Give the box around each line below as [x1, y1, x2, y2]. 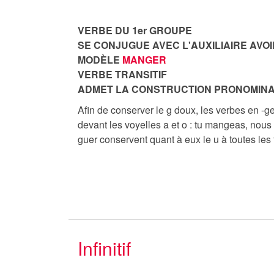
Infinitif [78, 235, 131, 261]
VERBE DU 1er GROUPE [78, 23, 192, 37]
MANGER [122, 53, 166, 67]
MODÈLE [78, 53, 122, 67]
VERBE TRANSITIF [78, 67, 167, 81]
